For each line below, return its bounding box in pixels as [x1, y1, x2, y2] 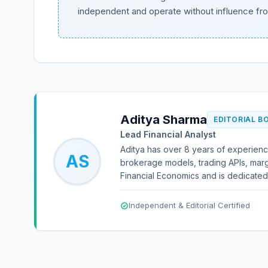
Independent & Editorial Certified [129, 200, 250, 210]
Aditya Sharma [120, 112, 207, 127]
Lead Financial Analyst [120, 129, 216, 139]
